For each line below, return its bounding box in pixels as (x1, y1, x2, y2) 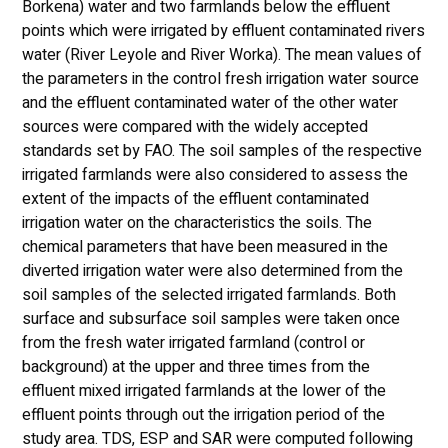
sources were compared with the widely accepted (21, 115, 368, 140)
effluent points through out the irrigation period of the (21, 403, 385, 428)
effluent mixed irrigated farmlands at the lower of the (21, 379, 386, 404)
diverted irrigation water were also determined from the (21, 259, 403, 284)
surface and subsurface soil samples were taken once (21, 307, 400, 332)
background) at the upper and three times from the (21, 355, 370, 380)
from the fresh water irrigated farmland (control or (21, 331, 365, 356)
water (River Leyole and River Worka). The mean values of (21, 43, 422, 68)
